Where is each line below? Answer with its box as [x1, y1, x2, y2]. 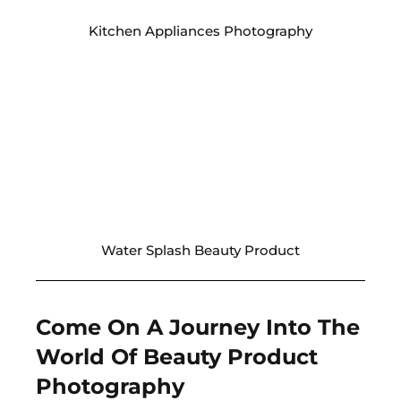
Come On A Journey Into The [36, 314, 360, 340]
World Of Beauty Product [36, 344, 318, 370]
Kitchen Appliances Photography [89, 22, 312, 39]
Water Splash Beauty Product [101, 242, 300, 259]
